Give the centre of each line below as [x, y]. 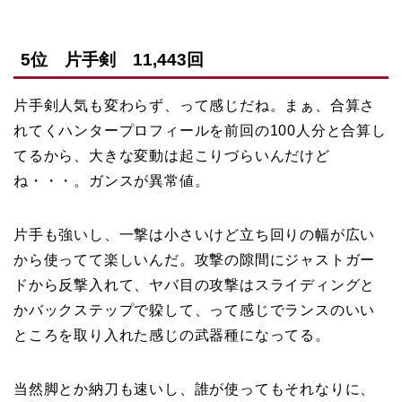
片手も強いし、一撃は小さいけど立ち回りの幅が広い [195, 234]
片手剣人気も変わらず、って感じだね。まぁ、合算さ [195, 105]
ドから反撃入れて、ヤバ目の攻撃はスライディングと [195, 284]
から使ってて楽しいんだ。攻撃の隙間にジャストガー [195, 259]
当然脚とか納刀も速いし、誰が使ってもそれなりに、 [195, 389]
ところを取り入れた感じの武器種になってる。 [172, 335]
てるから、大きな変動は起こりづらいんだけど [172, 155]
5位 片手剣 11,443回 [112, 59]
